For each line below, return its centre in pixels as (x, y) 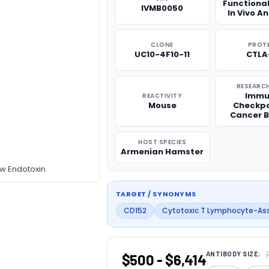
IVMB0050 (162, 8)
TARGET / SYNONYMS (156, 194)
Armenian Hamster (162, 152)
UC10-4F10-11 (162, 54)
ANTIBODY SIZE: (234, 254)
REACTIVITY (162, 96)
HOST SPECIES (162, 142)
